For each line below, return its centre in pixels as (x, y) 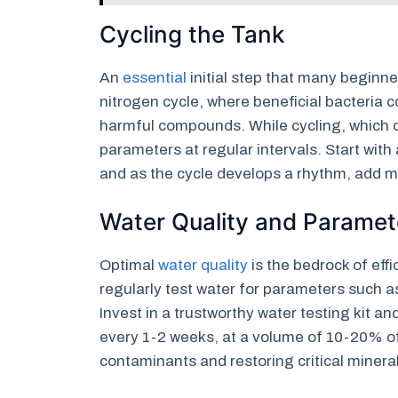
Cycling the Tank (192, 34)
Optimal (129, 266)
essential (155, 77)
